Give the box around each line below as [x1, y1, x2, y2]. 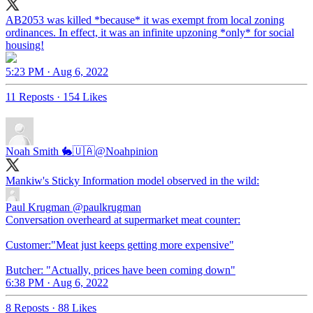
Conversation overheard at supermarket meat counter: [6, 213, 240, 226]
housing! [6, 38, 44, 51]
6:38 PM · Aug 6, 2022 [6, 276, 108, 289]
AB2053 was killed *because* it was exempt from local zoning [6, 13, 284, 26]
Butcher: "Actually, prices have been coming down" [6, 263, 235, 276]
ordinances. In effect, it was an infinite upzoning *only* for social [6, 26, 294, 38]
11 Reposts [6, 90, 54, 103]
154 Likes [63, 90, 107, 103]
